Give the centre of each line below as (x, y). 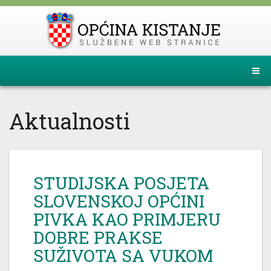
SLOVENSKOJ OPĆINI (119, 201)
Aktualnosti (70, 121)
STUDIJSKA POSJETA (121, 183)
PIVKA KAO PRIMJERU (127, 219)
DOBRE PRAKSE (98, 237)
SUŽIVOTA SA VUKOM (123, 256)
